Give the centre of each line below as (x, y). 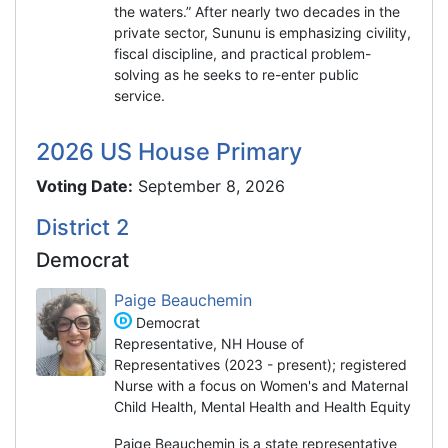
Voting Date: (84, 185)
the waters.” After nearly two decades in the (257, 11)
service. (139, 95)
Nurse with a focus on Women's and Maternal (261, 385)
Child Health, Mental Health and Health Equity (262, 406)
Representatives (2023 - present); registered (260, 364)
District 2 (82, 226)
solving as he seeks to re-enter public (236, 74)
